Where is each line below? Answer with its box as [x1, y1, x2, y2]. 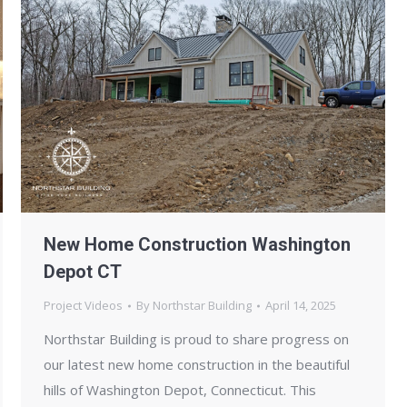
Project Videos [44, 297, 123, 314]
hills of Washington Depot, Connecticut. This [44, 381, 316, 400]
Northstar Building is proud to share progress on [44, 330, 349, 349]
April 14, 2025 [265, 297, 336, 314]
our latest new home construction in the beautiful [44, 355, 350, 374]
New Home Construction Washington [44, 233, 351, 256]
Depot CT [44, 261, 122, 283]
